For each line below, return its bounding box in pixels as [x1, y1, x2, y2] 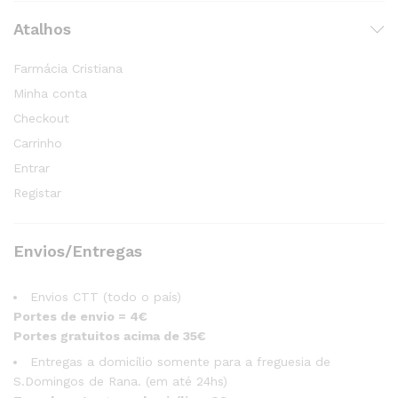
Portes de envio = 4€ [13, 309, 147, 324]
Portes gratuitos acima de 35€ [13, 329, 206, 344]
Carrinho [13, 136, 62, 151]
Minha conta [13, 86, 87, 101]
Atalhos [13, 20, 71, 39]
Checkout [13, 111, 69, 126]
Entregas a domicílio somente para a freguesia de [30, 354, 330, 370]
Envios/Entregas [13, 242, 142, 261]
